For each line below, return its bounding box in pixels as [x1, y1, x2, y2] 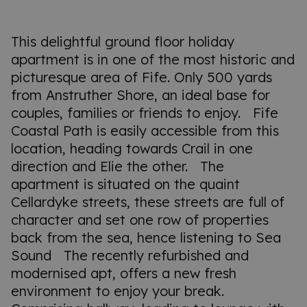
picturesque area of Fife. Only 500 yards [11, 68, 272, 86]
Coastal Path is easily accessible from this [11, 121, 279, 139]
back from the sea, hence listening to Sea [11, 228, 281, 246]
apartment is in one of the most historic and [11, 50, 295, 68]
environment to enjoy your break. [11, 282, 224, 299]
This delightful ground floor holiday [11, 32, 234, 50]
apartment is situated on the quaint [11, 175, 240, 193]
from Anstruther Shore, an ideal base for [11, 86, 270, 103]
